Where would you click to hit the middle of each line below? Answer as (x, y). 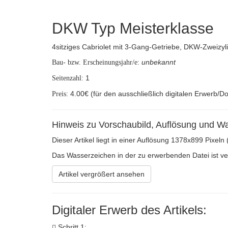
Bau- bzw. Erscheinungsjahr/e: (96, 62)
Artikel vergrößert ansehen (102, 174)
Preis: (60, 94)
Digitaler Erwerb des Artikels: (129, 210)
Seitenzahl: (68, 78)
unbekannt (159, 62)
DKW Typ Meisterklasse (133, 28)
